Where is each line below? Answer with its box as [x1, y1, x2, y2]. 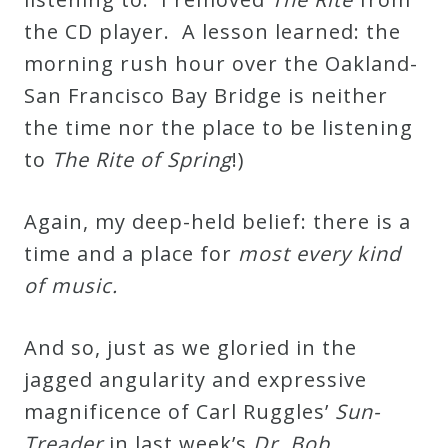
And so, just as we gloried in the [24, 333, 357, 361]
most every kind [238, 239, 401, 267]
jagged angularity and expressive [24, 365, 367, 393]
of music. [24, 271, 118, 299]
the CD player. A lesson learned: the [24, 17, 401, 45]
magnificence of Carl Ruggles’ [24, 397, 335, 425]
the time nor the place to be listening [24, 113, 413, 141]
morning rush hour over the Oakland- [24, 49, 418, 77]
